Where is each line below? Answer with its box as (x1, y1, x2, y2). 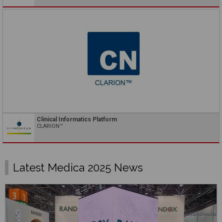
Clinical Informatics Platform (37, 115, 117, 123)
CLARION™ (37, 122, 63, 129)
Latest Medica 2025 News (13, 161, 143, 174)
